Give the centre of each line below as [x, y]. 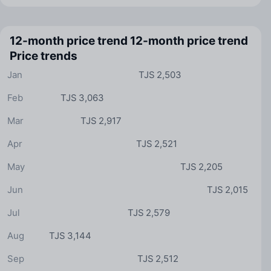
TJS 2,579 [149, 212]
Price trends [44, 56]
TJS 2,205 [201, 166]
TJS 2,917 [101, 120]
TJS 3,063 [82, 97]
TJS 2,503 [160, 74]
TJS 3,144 [70, 235]
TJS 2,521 [156, 143]
